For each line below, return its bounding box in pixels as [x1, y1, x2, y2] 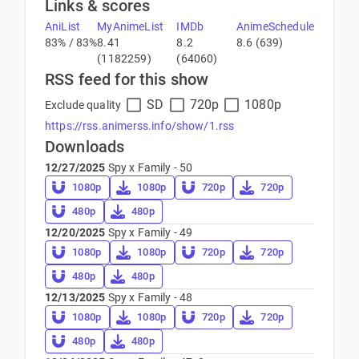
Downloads [45, 137, 125, 156]
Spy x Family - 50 [105, 161, 193, 174]
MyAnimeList [97, 20, 163, 33]
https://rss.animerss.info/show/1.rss [45, 119, 235, 132]
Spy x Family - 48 [105, 291, 193, 304]
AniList [45, 20, 81, 33]
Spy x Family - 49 [105, 226, 193, 239]
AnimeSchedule [236, 20, 314, 33]
